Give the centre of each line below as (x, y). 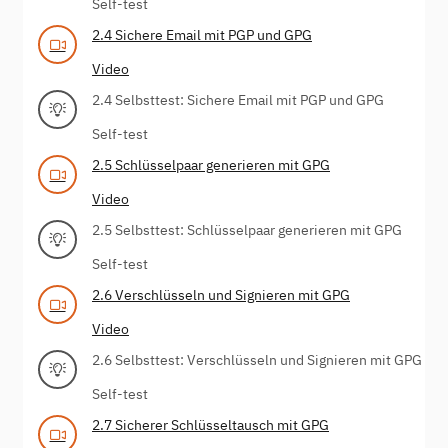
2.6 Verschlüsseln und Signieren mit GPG (221, 294)
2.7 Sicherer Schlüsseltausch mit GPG (210, 424)
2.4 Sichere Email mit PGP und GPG (202, 34)
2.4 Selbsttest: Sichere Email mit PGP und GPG (238, 99)
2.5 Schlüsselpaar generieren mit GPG (211, 164)
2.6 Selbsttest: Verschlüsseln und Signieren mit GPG (257, 359)
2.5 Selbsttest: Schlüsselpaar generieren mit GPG (247, 229)
